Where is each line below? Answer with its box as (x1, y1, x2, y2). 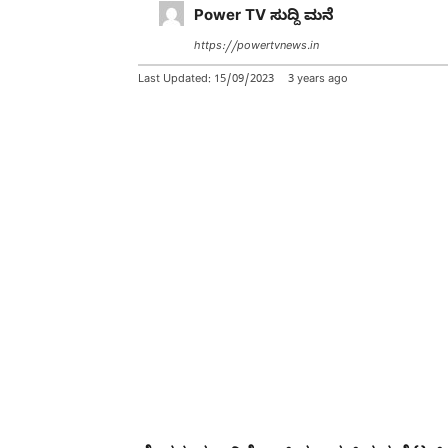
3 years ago (288, 72, 348, 88)
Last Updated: (138, 72, 214, 88)
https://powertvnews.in (194, 39, 319, 55)
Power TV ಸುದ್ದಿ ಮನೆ (194, 7, 334, 28)
